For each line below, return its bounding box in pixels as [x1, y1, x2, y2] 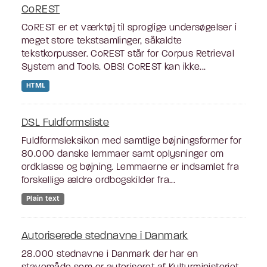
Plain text [26, 195, 60, 203]
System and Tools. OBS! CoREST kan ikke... [21, 62, 206, 72]
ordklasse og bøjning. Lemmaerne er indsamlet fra [21, 163, 240, 173]
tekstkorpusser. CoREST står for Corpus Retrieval [21, 49, 235, 59]
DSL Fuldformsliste [21, 117, 110, 129]
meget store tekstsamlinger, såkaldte [21, 36, 182, 46]
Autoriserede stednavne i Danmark [21, 231, 188, 243]
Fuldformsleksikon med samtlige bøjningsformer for [21, 136, 242, 147]
